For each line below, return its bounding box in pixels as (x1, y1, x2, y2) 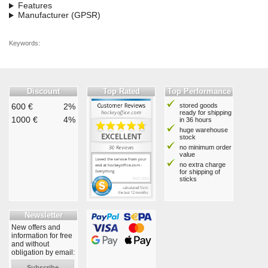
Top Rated (102, 87, 140, 96)
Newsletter (24, 210, 63, 220)
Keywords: (9, 39, 40, 47)
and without (11, 239, 49, 248)
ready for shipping (179, 109, 232, 117)
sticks (179, 175, 197, 183)
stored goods (179, 102, 218, 109)
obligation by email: (11, 248, 75, 257)
